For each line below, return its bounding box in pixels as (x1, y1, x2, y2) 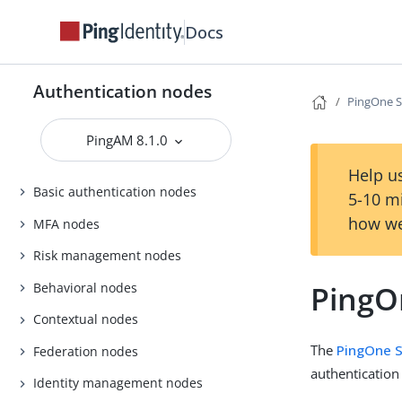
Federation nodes (33, 342, 139, 360)
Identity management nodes (33, 374, 204, 392)
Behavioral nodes (33, 278, 138, 296)
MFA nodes (33, 214, 100, 232)
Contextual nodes (33, 310, 139, 328)
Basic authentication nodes (33, 183, 197, 201)
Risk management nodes (33, 247, 182, 265)
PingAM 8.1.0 (86, 131, 172, 149)
